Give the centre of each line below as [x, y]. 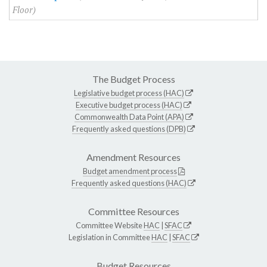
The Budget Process [133, 79]
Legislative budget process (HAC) [129, 93]
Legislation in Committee [110, 237]
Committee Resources [133, 212]
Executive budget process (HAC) [129, 105]
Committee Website [110, 226]
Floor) [24, 10]
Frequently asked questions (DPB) [129, 129]
